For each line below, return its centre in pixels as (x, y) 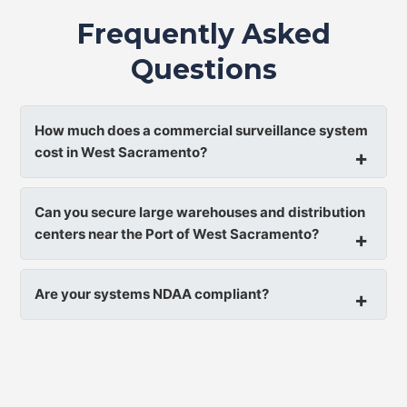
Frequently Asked (203, 35)
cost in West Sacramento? (121, 153)
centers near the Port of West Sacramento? (177, 234)
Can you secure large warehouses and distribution (200, 213)
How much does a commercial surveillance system (202, 131)
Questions (203, 70)
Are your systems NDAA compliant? (152, 294)
